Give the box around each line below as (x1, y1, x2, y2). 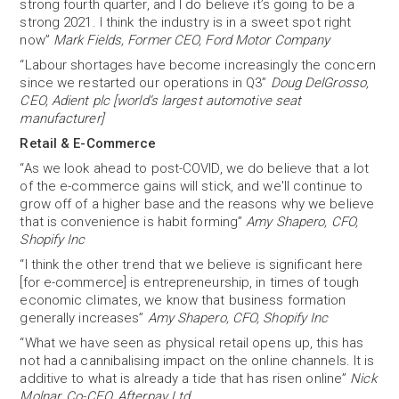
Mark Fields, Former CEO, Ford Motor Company (53, 32, 330, 48)
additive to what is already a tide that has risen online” (20, 370, 351, 387)
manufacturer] (20, 110, 104, 126)
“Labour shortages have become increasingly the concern (20, 57, 376, 73)
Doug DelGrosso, (270, 75, 370, 91)
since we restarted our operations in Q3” (20, 75, 271, 91)
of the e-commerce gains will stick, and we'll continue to (20, 178, 363, 194)
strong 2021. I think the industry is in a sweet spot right (20, 14, 352, 30)
